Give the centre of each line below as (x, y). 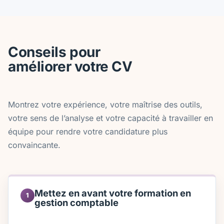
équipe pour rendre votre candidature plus (88, 132)
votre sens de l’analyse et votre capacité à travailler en (110, 118)
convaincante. (34, 145)
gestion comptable (76, 202)
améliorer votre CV (70, 67)
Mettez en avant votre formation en (113, 193)
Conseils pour (54, 52)
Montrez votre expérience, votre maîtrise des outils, (105, 105)
